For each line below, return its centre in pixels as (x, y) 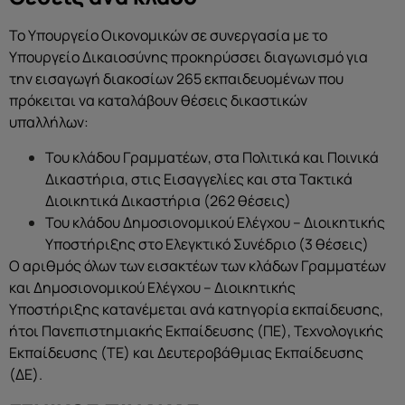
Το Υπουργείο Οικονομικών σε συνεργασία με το (168, 36)
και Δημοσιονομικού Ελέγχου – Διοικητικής (152, 287)
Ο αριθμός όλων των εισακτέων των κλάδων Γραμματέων (198, 265)
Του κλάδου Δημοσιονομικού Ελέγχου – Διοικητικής (215, 222)
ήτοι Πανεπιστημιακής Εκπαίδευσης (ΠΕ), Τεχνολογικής (196, 330)
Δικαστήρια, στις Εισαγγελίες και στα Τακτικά (199, 179)
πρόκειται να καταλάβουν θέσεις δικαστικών (158, 101)
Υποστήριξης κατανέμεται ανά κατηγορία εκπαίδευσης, (196, 309)
